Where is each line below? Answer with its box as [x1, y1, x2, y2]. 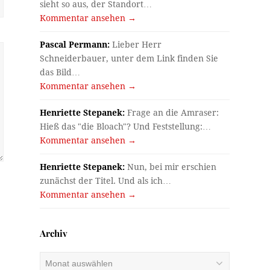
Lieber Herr [110, 39, 162, 49]
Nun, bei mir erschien [125, 162, 217, 172]
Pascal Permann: [40, 39, 110, 49]
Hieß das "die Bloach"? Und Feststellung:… [40, 121, 212, 131]
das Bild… [40, 67, 81, 77]
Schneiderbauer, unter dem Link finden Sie [40, 53, 219, 63]
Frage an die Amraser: [125, 107, 219, 118]
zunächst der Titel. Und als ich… [40, 175, 172, 186]
